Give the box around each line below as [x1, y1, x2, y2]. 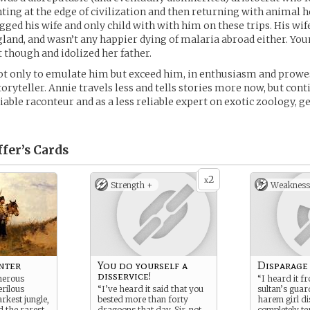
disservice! [98, 269, 151, 282]
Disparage [257, 259, 308, 272]
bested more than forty [98, 294, 188, 304]
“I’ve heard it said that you [98, 284, 203, 294]
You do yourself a [98, 259, 188, 272]
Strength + [111, 180, 153, 190]
